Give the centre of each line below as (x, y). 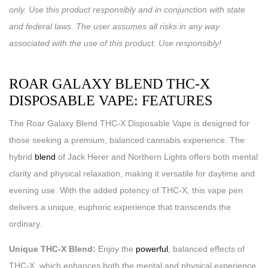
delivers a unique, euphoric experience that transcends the (120, 207)
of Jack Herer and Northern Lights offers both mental (157, 157)
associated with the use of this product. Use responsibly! (115, 43)
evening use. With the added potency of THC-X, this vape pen (126, 190)
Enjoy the (116, 249)
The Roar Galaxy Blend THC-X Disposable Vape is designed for (129, 123)
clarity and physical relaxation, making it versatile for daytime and (132, 173)
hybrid (22, 157)
